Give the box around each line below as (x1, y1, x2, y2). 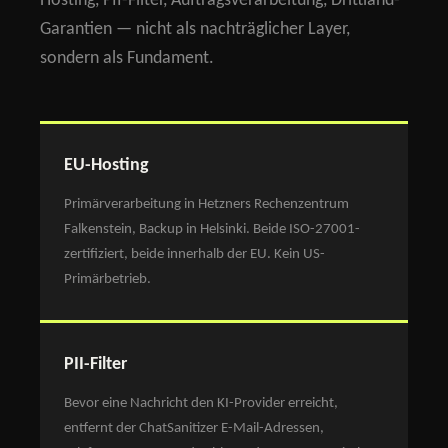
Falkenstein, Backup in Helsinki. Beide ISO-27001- (64, 221, 360, 237)
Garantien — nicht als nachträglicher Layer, (40, 20, 350, 38)
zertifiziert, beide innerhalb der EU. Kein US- (64, 246, 325, 262)
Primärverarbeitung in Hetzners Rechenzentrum (64, 196, 349, 212)
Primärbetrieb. (64, 271, 151, 287)
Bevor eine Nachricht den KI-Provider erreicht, (64, 395, 338, 411)
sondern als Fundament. (40, 49, 214, 67)
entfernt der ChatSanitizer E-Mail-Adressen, (64, 420, 324, 436)
